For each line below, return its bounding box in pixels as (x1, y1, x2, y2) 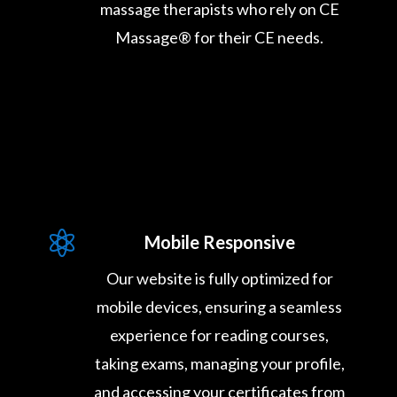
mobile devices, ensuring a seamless (97, 296, 342, 316)
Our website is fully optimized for (105, 268, 333, 288)
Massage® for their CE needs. (115, 27, 323, 47)
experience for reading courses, (110, 324, 329, 345)
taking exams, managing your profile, (94, 353, 345, 373)
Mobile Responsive (144, 230, 295, 253)
